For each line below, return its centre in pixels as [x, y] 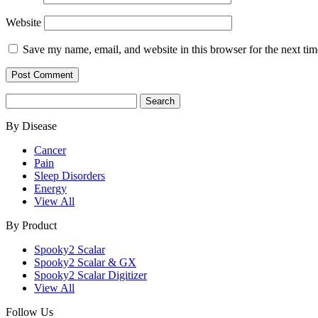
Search [20, 99]
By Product [31, 226]
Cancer [50, 150]
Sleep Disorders [70, 176]
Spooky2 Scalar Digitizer [91, 275]
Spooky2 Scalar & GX [85, 263]
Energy [50, 189]
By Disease [31, 126]
